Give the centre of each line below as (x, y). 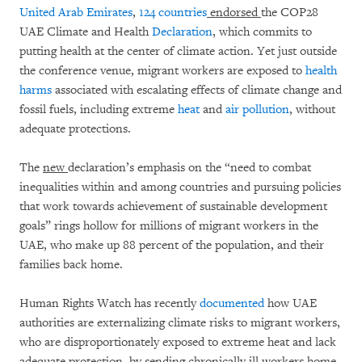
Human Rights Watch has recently (109, 304)
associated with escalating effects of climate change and (197, 90)
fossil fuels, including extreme (99, 110)
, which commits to (262, 32)
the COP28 (290, 13)
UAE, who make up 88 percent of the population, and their (172, 246)
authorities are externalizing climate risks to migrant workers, (180, 323)
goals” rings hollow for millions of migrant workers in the (169, 226)
